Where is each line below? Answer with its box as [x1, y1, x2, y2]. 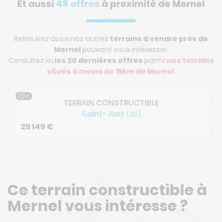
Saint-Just [81, 108, 126, 119]
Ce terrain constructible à [7, 180, 207, 201]
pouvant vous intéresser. [80, 45, 168, 55]
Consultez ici [8, 55, 55, 65]
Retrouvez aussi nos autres [14, 34, 110, 44]
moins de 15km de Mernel [79, 66, 174, 76]
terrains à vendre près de [110, 34, 208, 44]
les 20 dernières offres [54, 55, 143, 65]
